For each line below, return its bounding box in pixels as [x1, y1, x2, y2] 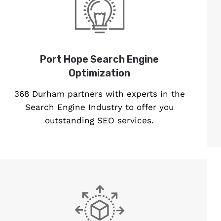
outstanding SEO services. [45, 115, 154, 126]
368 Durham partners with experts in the [14, 89, 185, 99]
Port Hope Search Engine [40, 53, 159, 66]
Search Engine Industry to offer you [25, 102, 174, 112]
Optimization [69, 67, 131, 79]
